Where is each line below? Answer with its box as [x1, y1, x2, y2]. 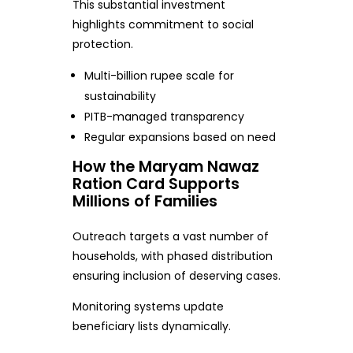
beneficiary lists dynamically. [72, 318, 231, 335]
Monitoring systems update [72, 299, 224, 315]
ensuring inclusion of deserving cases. [72, 268, 281, 284]
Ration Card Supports [72, 173, 240, 195]
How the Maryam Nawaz [72, 156, 259, 178]
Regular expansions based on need [84, 129, 277, 146]
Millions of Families [72, 191, 217, 213]
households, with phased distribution [72, 248, 273, 265]
